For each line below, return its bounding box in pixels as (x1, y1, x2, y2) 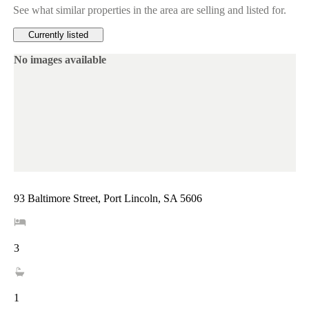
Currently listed (28, 29, 88, 40)
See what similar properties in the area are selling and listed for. (12, 3, 286, 16)
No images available (13, 53, 106, 66)
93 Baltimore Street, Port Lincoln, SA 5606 (13, 192, 202, 205)
